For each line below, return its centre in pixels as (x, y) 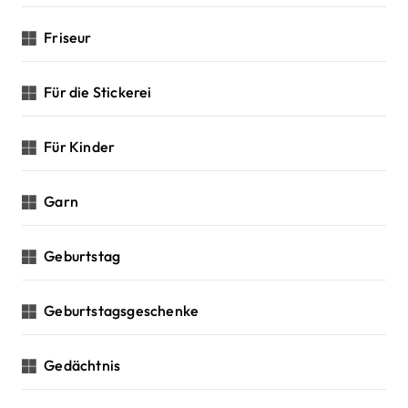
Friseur (68, 37)
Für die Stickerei (98, 92)
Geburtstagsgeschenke (122, 310)
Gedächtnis (82, 365)
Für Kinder (80, 146)
